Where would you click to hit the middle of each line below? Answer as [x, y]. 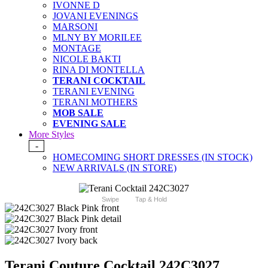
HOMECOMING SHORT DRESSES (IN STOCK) [153, 157]
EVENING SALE [89, 124]
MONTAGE [77, 48]
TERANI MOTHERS [95, 102]
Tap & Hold [151, 200]
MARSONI [75, 27]
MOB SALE [78, 113]
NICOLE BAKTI [87, 59]
